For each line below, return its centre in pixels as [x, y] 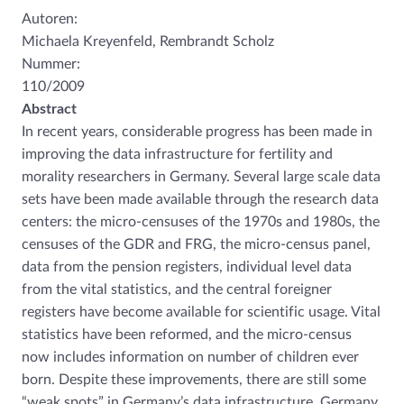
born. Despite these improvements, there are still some [194, 380]
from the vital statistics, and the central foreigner [177, 290]
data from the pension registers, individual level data [187, 267]
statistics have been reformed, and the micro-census [187, 335]
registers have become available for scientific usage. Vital [201, 312]
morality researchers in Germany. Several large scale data [201, 177]
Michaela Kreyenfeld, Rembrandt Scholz [148, 42]
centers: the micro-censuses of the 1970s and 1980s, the [201, 222]
